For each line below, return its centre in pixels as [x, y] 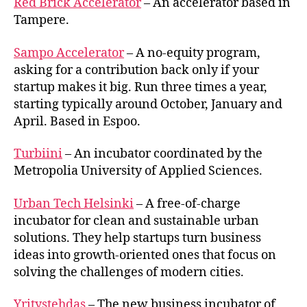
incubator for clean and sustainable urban [136, 221]
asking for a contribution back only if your [136, 70]
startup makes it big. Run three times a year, [140, 87]
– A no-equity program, [192, 53]
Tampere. [41, 20]
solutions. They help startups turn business [137, 238]
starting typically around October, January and [148, 104]
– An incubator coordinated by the [162, 154]
